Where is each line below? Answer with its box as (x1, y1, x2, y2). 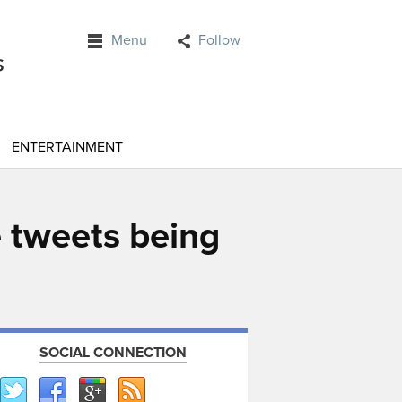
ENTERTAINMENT (12, 138, 123, 156)
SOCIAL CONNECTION (39, 344, 187, 362)
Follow (198, 31, 240, 49)
